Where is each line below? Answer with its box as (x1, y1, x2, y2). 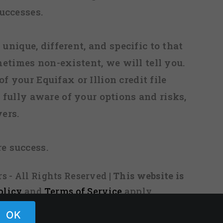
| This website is (109, 170, 184, 182)
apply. (122, 185, 154, 198)
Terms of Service (44, 185, 122, 198)
